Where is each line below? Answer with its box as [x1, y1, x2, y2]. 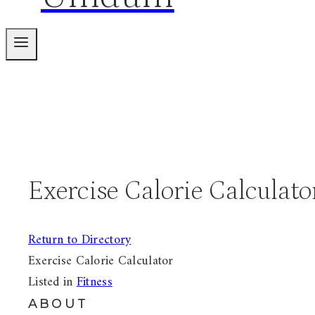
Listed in [28, 271, 77, 294]
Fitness [76, 271, 112, 294]
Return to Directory [28, 229, 131, 252]
